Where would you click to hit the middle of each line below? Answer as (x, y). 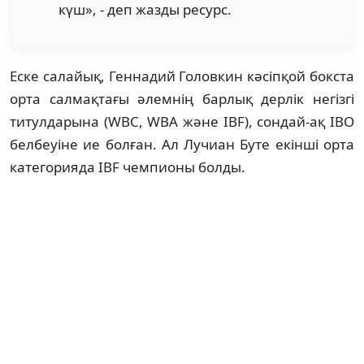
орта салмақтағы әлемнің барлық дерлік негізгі (182, 98)
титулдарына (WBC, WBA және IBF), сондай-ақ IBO (182, 121)
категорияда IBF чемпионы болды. (128, 167)
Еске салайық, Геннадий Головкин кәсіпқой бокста (182, 76)
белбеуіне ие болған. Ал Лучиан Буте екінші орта (182, 144)
